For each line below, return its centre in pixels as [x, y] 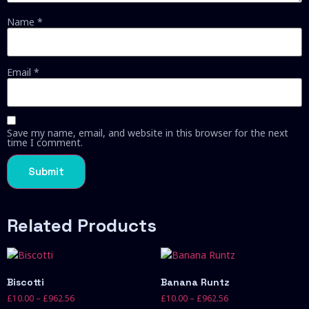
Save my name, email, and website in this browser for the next [148, 133]
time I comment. [45, 143]
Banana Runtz [195, 282]
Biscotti [26, 282]
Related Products [82, 226]
